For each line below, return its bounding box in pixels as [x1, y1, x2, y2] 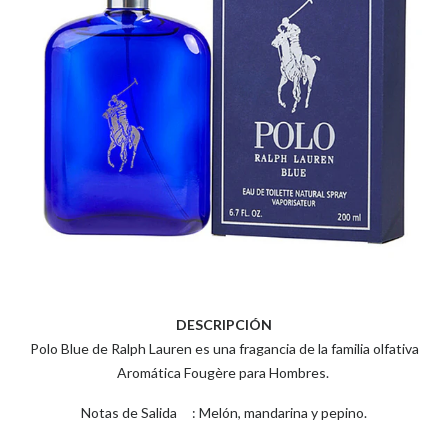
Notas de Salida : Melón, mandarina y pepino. [81, 404, 367, 421]
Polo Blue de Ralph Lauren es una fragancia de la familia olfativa [29, 340, 419, 357]
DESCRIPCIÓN [176, 316, 272, 333]
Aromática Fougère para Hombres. [116, 364, 332, 381]
